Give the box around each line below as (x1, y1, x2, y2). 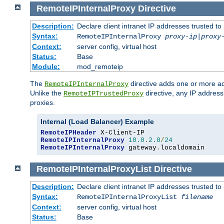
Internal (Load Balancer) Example (40, 117, 154, 125)
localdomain (160, 143, 204, 151)
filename (180, 193, 213, 201)
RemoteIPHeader (40, 128, 96, 136)
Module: (31, 62, 60, 70)
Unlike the (30, 88, 63, 97)
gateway (124, 143, 156, 151)
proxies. (30, 98, 55, 106)
